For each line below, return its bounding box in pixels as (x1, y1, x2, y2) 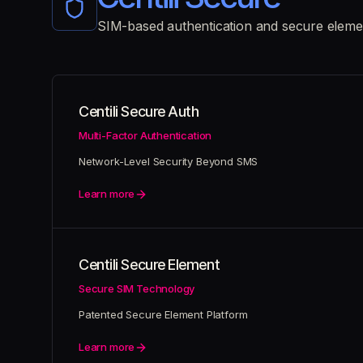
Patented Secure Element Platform (79, 308, 248, 321)
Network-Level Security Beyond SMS (79, 155, 258, 168)
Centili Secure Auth (79, 103, 199, 120)
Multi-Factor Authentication (79, 129, 212, 142)
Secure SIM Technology (79, 282, 195, 295)
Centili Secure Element (79, 256, 220, 273)
